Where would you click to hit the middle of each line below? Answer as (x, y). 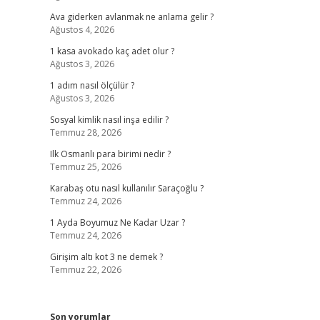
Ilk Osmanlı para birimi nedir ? (110, 154)
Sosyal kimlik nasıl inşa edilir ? (109, 120)
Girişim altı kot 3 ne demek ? (106, 257)
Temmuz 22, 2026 (85, 270)
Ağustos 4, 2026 (82, 30)
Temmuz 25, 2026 (85, 167)
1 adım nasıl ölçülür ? (92, 85)
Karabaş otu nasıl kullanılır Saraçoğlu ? (126, 188)
